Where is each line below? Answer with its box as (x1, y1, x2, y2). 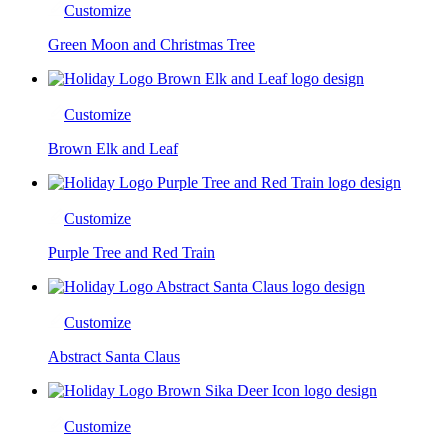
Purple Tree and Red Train (48, 243, 215, 261)
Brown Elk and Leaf (48, 139, 178, 157)
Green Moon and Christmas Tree (48, 35, 255, 53)
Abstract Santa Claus (48, 347, 180, 365)
